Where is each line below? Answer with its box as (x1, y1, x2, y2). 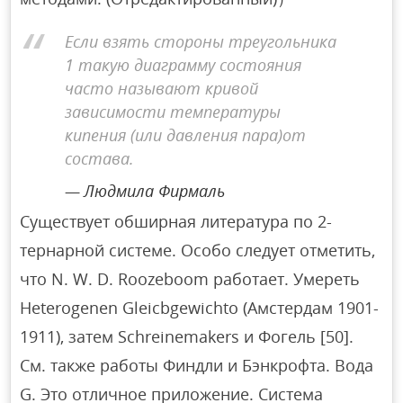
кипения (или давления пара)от (65, 124, 307, 147)
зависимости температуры (65, 101, 282, 123)
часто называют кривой (65, 77, 259, 100)
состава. (65, 148, 135, 170)
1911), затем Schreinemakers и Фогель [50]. (20, 325, 354, 347)
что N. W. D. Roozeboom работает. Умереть (20, 267, 361, 290)
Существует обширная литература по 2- (20, 210, 333, 232)
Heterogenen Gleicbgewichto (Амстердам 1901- (20, 296, 380, 318)
